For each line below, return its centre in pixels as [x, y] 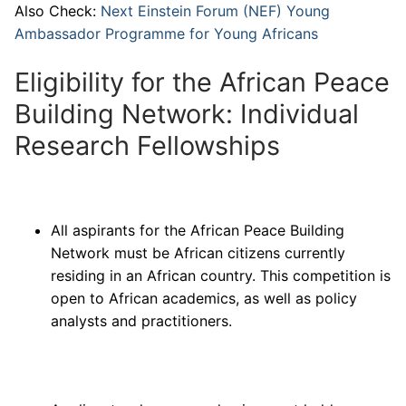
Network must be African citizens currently [198, 253]
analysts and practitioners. [141, 321]
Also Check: [58, 11]
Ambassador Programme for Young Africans [166, 34]
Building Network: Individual [187, 113]
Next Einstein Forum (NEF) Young [215, 11]
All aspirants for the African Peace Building [198, 231]
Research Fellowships [147, 145]
